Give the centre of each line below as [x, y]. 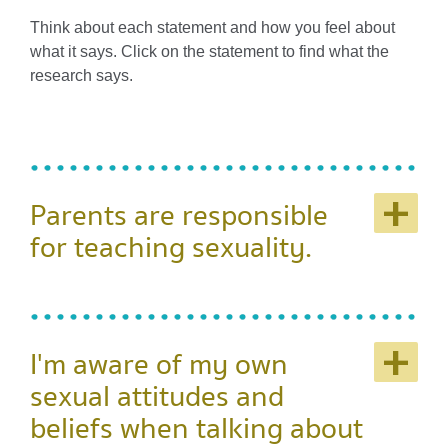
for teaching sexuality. [171, 248]
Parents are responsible [179, 216]
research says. [81, 75]
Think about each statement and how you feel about [212, 27]
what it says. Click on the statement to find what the [209, 51]
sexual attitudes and [157, 397]
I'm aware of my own [159, 365]
